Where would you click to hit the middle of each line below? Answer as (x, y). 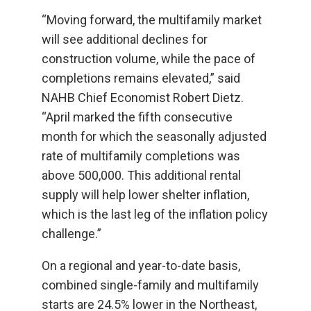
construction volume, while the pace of (149, 59)
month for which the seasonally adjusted (154, 136)
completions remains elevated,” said (141, 78)
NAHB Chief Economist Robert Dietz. (143, 98)
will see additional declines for (125, 39)
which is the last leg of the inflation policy (155, 214)
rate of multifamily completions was (141, 156)
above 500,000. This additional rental (141, 175)
